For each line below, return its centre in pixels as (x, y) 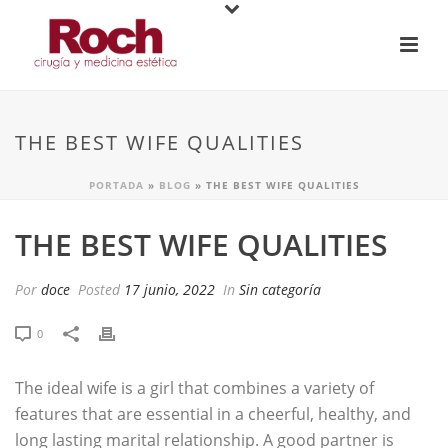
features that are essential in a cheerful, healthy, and (213, 414)
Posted (99, 289)
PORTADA (116, 185)
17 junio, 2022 (169, 289)
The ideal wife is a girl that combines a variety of (194, 388)
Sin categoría (280, 289)
